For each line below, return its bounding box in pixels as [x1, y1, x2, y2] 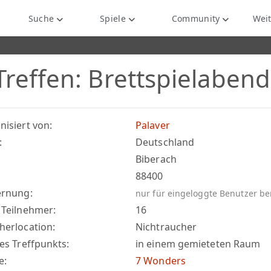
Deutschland [135, 135, 195, 149]
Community [169, 13, 220, 25]
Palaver [135, 119, 170, 132]
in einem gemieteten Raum [135, 237, 261, 250]
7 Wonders [135, 254, 186, 267]
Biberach [135, 152, 177, 166]
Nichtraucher [135, 220, 197, 233]
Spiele [97, 13, 126, 25]
